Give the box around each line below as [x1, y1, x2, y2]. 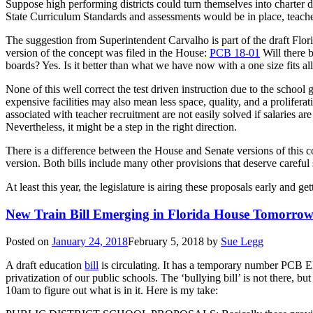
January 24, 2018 [52, 235, 128, 247]
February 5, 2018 [128, 235, 204, 247]
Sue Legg [221, 235, 263, 247]
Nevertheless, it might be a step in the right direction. [6, 121, 237, 133]
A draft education [6, 259, 85, 271]
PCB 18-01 [210, 47, 260, 59]
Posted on [6, 235, 52, 247]
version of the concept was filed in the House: [6, 47, 210, 59]
